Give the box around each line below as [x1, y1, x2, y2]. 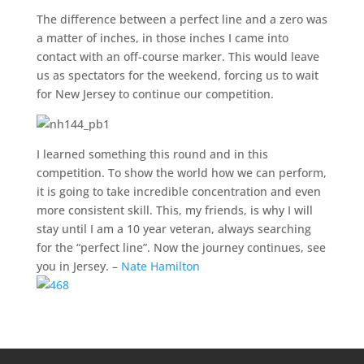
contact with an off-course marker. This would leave [36, 49, 319, 64]
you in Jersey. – [36, 258, 121, 274]
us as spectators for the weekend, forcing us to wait [36, 67, 318, 83]
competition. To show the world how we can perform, [36, 165, 327, 180]
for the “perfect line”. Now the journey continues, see [36, 240, 326, 255]
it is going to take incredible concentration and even [36, 184, 321, 199]
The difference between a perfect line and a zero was [36, 11, 327, 27]
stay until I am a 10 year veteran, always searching [36, 221, 311, 236]
